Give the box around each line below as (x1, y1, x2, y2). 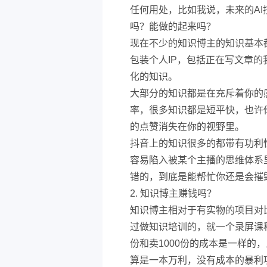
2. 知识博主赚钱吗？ (130, 188, 216, 198)
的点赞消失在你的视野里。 (130, 122, 244, 132)
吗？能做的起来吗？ (130, 21, 216, 32)
